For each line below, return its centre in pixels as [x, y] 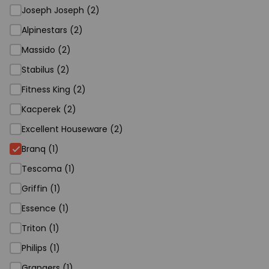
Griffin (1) [41, 189]
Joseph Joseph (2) [61, 10]
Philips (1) [41, 248]
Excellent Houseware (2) [72, 129]
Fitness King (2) [54, 89]
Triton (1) [41, 228]
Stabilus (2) [46, 70]
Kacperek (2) [49, 109]
